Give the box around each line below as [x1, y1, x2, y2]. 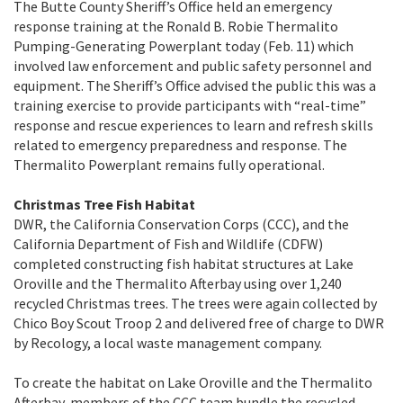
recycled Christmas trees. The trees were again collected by [13, 293, 377, 312]
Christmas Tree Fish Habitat [13, 194, 195, 213]
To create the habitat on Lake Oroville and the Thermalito [13, 372, 372, 391]
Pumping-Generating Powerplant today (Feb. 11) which [13, 36, 354, 55]
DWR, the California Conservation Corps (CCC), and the [13, 214, 349, 233]
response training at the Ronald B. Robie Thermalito [13, 16, 338, 35]
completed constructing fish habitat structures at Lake [13, 254, 354, 273]
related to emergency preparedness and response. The [13, 135, 347, 154]
